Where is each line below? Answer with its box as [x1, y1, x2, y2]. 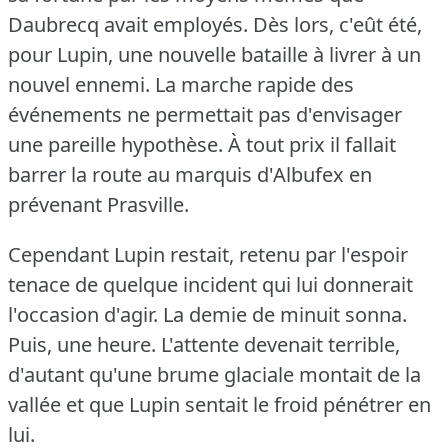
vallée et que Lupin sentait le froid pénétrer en [8, 390, 431, 418]
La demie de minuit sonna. [163, 300, 407, 328]
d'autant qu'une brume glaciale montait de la [8, 360, 421, 388]
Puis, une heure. [8, 330, 156, 358]
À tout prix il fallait [228, 130, 396, 158]
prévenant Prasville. [8, 190, 189, 218]
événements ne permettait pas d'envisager [8, 100, 402, 128]
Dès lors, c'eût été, [253, 10, 422, 38]
